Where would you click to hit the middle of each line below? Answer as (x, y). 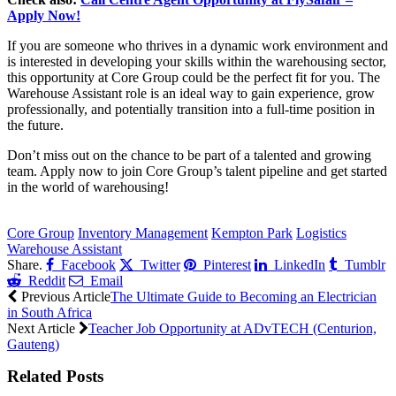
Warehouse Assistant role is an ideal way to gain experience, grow (191, 94)
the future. (35, 126)
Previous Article (64, 297)
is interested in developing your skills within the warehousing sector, (197, 62)
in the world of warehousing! (88, 187)
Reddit (47, 281)
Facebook (88, 265)
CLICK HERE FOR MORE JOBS (126, 217)
